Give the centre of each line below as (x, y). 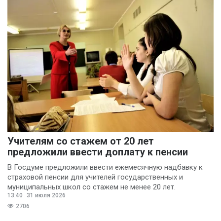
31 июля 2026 (45, 195)
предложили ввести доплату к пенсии (98, 152)
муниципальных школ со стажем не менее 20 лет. (92, 187)
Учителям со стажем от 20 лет (81, 141)
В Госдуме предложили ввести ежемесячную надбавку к (105, 167)
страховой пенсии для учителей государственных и (95, 177)
